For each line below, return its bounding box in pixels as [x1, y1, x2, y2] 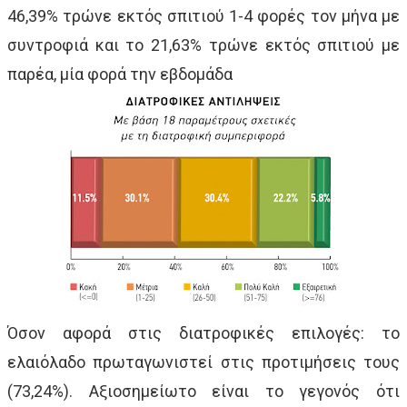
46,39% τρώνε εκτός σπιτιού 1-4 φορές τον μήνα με [7, 5, 400, 25]
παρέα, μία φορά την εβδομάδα [7, 64, 233, 84]
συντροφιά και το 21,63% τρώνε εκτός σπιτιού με [7, 35, 400, 55]
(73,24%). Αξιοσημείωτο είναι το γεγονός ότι [7, 381, 400, 401]
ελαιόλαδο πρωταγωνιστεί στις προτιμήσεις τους [7, 352, 400, 372]
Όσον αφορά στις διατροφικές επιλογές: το [7, 323, 400, 342]
